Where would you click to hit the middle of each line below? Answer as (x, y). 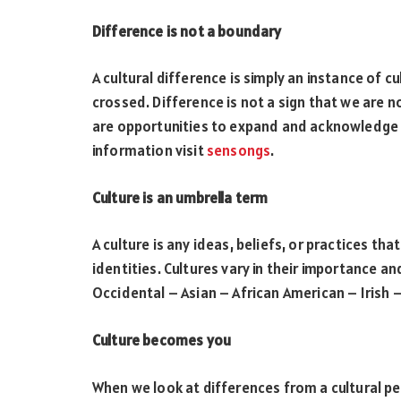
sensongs (239, 151)
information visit (149, 151)
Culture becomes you (162, 340)
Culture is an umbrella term (180, 197)
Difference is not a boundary (187, 31)
